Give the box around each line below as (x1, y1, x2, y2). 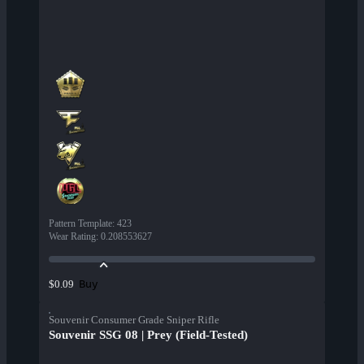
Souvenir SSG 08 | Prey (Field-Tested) (49, 328, 248, 342)
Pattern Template (49, 218, 112, 230)
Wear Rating (49, 231, 96, 243)
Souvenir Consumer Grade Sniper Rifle (49, 314, 219, 327)
